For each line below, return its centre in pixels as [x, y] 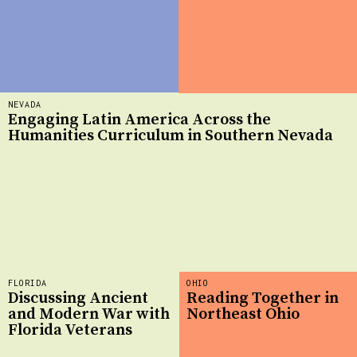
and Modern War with [89, 315]
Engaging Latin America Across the [139, 120]
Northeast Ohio [243, 315]
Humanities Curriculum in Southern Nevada [171, 136]
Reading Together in [263, 299]
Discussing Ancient [78, 299]
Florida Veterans [70, 331]
